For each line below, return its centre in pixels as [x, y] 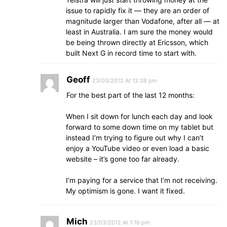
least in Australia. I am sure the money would [139, 32]
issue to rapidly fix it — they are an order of [138, 10]
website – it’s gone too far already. [123, 159]
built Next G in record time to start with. [131, 53]
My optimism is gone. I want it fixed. [125, 191]
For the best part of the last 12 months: [130, 95]
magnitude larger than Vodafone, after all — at [143, 21]
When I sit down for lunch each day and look [139, 116]
